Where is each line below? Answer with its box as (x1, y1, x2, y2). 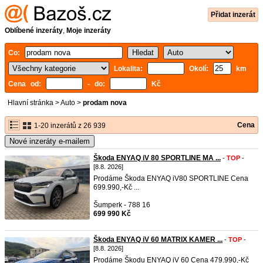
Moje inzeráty (66, 26, 111, 35)
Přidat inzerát (211, 11, 255, 19)
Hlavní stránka (8, 99, 53, 107)
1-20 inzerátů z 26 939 (32, 122, 106, 130)
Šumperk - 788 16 (93, 201, 150, 209)
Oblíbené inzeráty (5, 26, 63, 35)
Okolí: (184, 65, 213, 73)
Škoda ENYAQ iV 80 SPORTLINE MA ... (93, 154, 221, 162)
